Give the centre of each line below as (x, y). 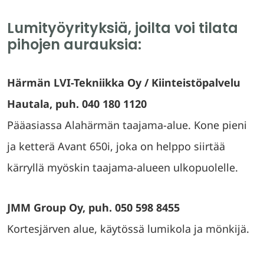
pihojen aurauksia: (74, 44)
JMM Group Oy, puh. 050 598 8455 (93, 207)
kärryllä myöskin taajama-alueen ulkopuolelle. (123, 167)
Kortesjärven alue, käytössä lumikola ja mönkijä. (128, 229)
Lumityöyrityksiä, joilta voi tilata (123, 28)
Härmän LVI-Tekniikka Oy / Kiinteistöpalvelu (124, 82)
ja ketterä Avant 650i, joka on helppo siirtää (116, 146)
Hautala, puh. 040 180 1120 (77, 104)
